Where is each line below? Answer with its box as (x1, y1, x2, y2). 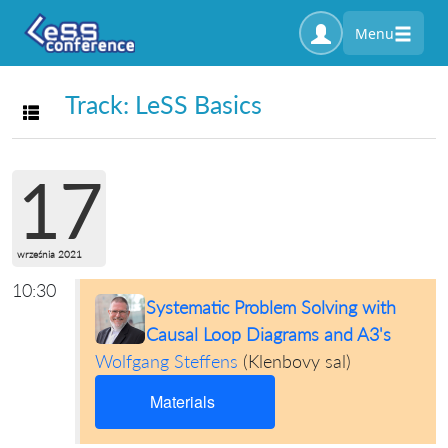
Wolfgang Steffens (94, 349, 238, 372)
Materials (150, 389, 216, 413)
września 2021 (17, 247, 82, 260)
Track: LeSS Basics (65, 89, 262, 120)
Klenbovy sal (247, 349, 346, 372)
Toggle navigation (22, 101, 157, 124)
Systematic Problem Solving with (145, 295, 396, 318)
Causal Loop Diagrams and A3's (145, 322, 391, 345)
